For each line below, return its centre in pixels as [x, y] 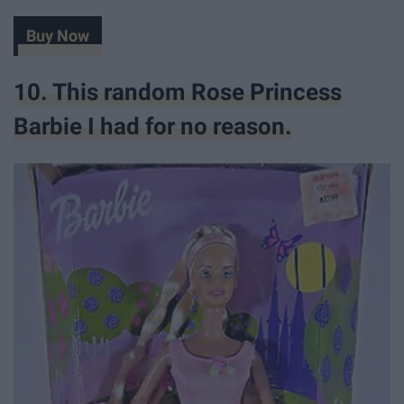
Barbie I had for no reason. [153, 127]
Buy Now [57, 36]
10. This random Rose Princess [178, 92]
